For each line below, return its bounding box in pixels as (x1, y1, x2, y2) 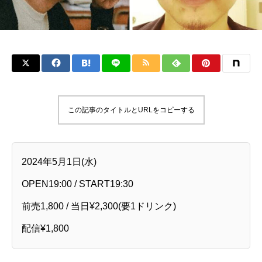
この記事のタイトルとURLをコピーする (67, 106, 195, 114)
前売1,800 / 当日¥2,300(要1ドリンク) (22, 201, 176, 212)
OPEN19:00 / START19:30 (22, 179, 133, 189)
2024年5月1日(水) (22, 157, 96, 167)
